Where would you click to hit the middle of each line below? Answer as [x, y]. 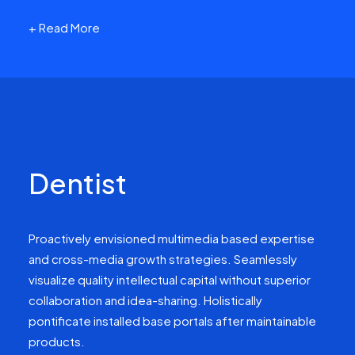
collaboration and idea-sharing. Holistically [145, 300]
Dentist [78, 183]
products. [57, 341]
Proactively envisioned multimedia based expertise [172, 238]
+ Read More [64, 27]
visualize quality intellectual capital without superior [170, 279]
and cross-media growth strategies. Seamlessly [163, 259]
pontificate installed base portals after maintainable [172, 321]
